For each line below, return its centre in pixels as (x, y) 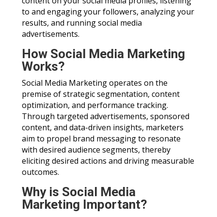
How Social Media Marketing (103, 54)
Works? (43, 67)
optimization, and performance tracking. (95, 105)
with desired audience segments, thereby (96, 150)
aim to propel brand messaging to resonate (101, 139)
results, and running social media (82, 23)
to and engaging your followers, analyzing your (108, 12)
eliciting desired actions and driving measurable (108, 161)
